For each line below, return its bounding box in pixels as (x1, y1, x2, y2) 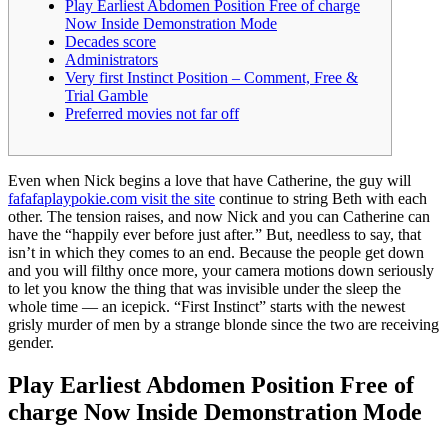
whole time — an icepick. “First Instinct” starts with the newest (8, 297, 405, 315)
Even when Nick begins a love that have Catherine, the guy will (8, 171, 411, 189)
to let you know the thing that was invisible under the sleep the (8, 279, 401, 297)
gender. (8, 333, 54, 351)
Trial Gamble (65, 86, 148, 104)
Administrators (65, 50, 158, 68)
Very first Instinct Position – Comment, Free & (65, 68, 358, 86)
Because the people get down (239, 243, 424, 261)
